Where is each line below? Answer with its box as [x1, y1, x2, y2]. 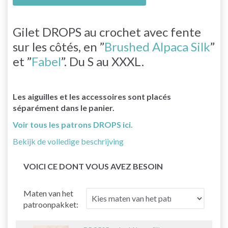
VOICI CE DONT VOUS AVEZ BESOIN [23, 161, 163, 171]
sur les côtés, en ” [13, 39, 104, 54]
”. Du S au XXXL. [61, 53, 144, 69]
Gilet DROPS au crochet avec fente [13, 24, 201, 39]
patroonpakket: [23, 199, 78, 209]
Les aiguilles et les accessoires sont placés [13, 91, 171, 101]
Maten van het [23, 188, 73, 198]
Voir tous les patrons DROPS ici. [13, 119, 133, 129]
